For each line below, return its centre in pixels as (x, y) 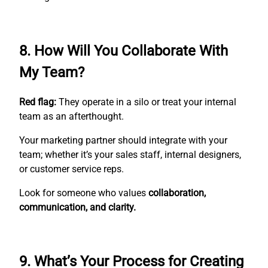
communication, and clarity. (77, 207)
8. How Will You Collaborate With (124, 51)
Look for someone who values (84, 193)
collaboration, (177, 193)
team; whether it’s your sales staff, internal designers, (130, 154)
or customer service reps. (71, 169)
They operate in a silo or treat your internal (146, 102)
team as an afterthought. (71, 116)
